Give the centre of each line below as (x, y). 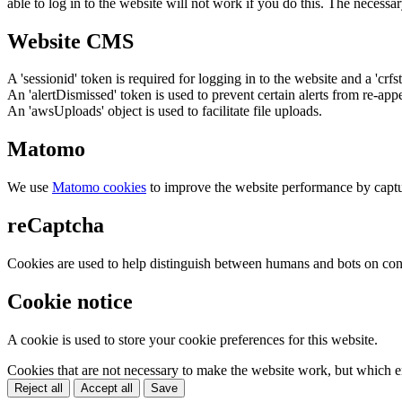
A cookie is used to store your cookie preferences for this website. (192, 339)
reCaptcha (56, 226)
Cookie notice (70, 301)
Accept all (107, 388)
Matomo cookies (99, 188)
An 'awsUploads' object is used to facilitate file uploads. (165, 111)
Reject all (39, 388)
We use (30, 188)
